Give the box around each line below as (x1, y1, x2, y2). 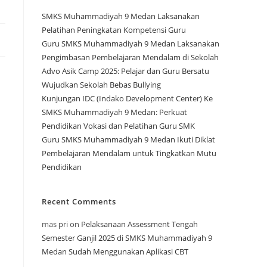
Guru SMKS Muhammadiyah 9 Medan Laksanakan (42, 38, 219, 49)
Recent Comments (42, 196, 116, 207)
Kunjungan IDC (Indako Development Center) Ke (42, 93, 213, 104)
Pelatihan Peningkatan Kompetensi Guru (42, 24, 186, 36)
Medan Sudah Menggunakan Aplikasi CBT (42, 246, 188, 257)
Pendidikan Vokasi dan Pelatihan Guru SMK (42, 120, 195, 132)
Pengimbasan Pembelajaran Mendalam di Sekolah (42, 52, 219, 63)
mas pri (42, 219, 68, 230)
